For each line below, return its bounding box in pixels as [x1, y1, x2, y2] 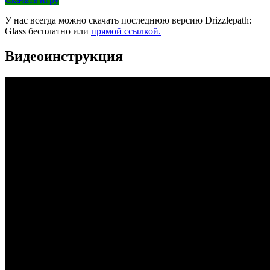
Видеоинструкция [5, 48, 123, 64]
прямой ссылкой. [91, 25, 161, 36]
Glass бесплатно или [5, 25, 91, 36]
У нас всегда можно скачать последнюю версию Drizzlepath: [5, 14, 251, 25]
